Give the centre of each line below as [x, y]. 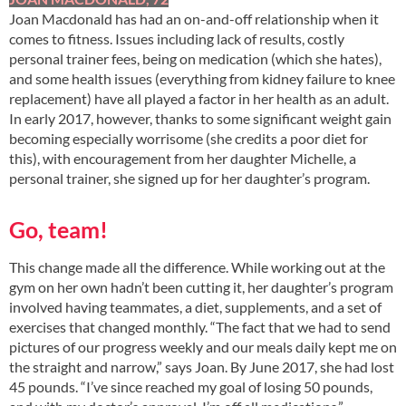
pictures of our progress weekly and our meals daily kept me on [203, 346]
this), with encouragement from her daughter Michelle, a [183, 159]
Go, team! [58, 230]
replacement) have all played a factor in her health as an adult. [199, 99]
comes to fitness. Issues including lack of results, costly [177, 39]
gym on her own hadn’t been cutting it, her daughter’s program [201, 286]
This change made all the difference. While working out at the [197, 266]
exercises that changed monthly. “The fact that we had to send [200, 326]
